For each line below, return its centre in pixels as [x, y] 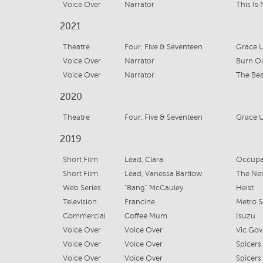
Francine [139, 202]
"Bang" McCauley [154, 188]
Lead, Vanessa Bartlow [163, 174]
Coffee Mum [146, 216]
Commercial [84, 216]
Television [80, 202]
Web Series [82, 188]
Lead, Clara [144, 160]
